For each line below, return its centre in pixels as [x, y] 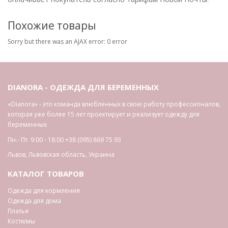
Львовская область [57, 155]
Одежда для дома [34, 201]
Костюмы [21, 221]
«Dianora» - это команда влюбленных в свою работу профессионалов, [114, 104]
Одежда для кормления [44, 191]
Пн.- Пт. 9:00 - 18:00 [36, 140]
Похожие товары [52, 26]
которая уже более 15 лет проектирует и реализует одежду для [104, 115]
